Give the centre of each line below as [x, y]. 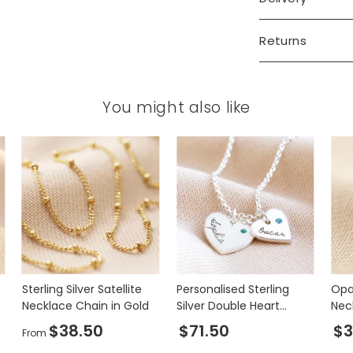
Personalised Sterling [232, 289]
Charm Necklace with [235, 322]
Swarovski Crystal [223, 338]
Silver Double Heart [228, 305]
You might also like [176, 108]
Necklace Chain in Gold [85, 305]
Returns [283, 41]
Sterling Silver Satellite [82, 289]
